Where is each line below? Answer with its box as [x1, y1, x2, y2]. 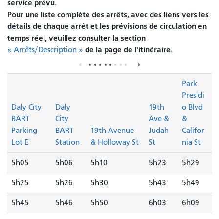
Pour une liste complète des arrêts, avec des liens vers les [7, 9, 209, 19]
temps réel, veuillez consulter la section [7, 33, 146, 43]
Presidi [182, 91, 204, 100]
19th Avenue [90, 126, 134, 135]
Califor [182, 126, 204, 135]
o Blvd [182, 103, 203, 112]
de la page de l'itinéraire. [83, 44, 173, 54]
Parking [11, 126, 37, 135]
